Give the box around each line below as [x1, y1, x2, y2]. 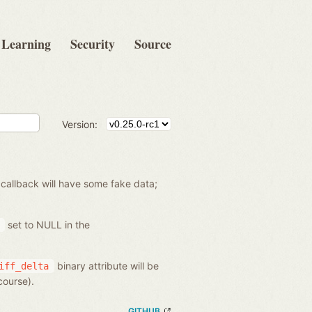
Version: [62, 118, 97, 130]
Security [70, 35, 115, 53]
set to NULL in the [5, 218, 90, 231]
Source [134, 35, 171, 53]
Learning [1, 35, 51, 53]
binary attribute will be [54, 259, 159, 272]
